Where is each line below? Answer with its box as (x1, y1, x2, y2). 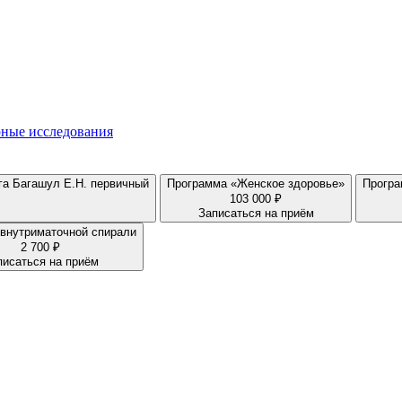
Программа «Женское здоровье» (231, 176, 345, 190)
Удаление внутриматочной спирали (92, 224, 136, 239)
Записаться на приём (197, 205, 314, 220)
